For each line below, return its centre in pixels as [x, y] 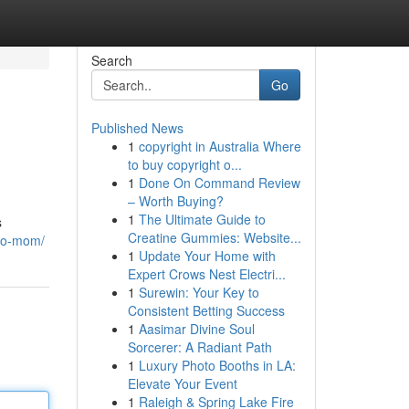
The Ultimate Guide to [202, 219]
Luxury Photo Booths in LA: [217, 365]
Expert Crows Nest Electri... [206, 274]
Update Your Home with [207, 256]
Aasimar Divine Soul [196, 329]
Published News [137, 128]
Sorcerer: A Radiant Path [199, 347]
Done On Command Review [219, 183]
